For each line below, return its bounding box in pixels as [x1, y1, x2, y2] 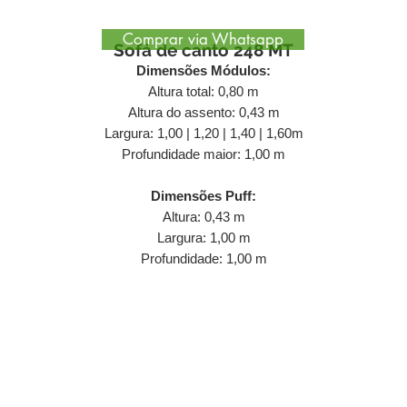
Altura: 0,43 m [162, 209, 245, 224]
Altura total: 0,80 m [148, 84, 259, 99]
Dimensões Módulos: [136, 63, 271, 78]
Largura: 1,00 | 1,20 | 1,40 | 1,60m [104, 125, 303, 141]
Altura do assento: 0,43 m [127, 104, 280, 120]
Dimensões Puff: [151, 188, 256, 203]
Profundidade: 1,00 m [140, 251, 267, 266]
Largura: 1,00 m [156, 230, 251, 245]
